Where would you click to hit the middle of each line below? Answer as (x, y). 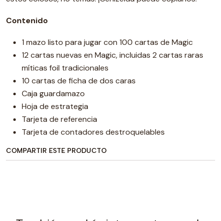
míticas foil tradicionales (65, 68)
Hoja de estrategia (55, 106)
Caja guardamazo (53, 93)
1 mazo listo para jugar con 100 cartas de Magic (107, 42)
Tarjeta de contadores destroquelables (93, 132)
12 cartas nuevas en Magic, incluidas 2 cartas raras (112, 55)
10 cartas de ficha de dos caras (79, 81)
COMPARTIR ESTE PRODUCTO (56, 150)
